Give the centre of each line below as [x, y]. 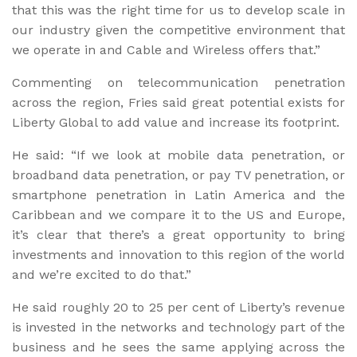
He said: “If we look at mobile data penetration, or [178, 155]
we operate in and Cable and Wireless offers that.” [166, 49]
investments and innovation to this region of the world [178, 254]
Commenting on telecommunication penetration [178, 82]
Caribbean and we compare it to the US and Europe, [178, 214]
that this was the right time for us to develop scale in [178, 10]
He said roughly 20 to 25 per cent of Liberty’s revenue [178, 307]
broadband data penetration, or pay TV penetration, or [178, 175]
